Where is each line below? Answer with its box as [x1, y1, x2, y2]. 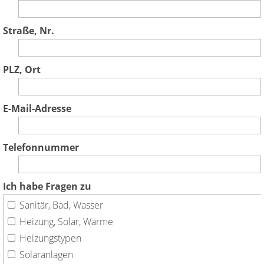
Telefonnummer [3, 140, 79, 154]
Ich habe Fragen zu [3, 179, 91, 193]
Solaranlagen [19, 247, 73, 261]
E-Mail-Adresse [3, 101, 71, 115]
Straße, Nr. [3, 24, 54, 37]
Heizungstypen [19, 231, 81, 245]
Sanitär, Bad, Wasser [19, 198, 103, 212]
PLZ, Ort [3, 62, 41, 76]
